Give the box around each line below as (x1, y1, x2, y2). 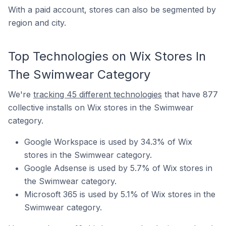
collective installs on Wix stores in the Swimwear (8, 102, 194, 112)
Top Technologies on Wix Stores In (8, 49, 206, 64)
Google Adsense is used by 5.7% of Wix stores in (24, 163, 212, 173)
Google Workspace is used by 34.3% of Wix (24, 137, 192, 147)
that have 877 (162, 89, 218, 99)
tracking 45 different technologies (33, 89, 162, 99)
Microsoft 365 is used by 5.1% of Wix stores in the (24, 189, 215, 199)
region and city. (8, 18, 66, 28)
